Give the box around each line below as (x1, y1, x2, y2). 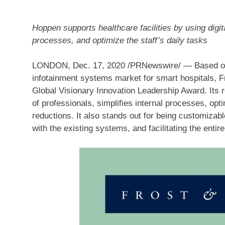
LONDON (32, 61, 68, 70)
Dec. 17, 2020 (73, 61, 125, 70)
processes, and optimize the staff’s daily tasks (32, 35, 207, 45)
